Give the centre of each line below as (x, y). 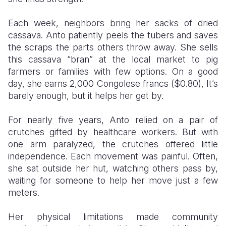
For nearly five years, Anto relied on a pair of (113, 120)
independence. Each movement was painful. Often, (113, 156)
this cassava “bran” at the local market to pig (113, 59)
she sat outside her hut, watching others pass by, (113, 168)
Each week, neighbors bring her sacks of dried (113, 23)
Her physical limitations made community (113, 217)
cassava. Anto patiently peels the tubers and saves (113, 35)
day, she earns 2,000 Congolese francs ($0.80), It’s (113, 83)
